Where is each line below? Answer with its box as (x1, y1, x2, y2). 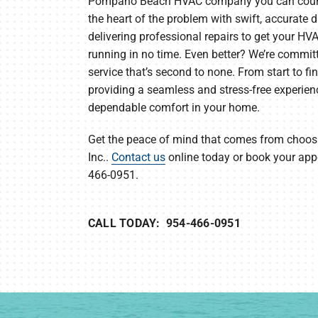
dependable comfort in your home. (87, 101, 260, 115)
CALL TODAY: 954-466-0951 (87, 216, 241, 231)
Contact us (111, 150, 165, 165)
